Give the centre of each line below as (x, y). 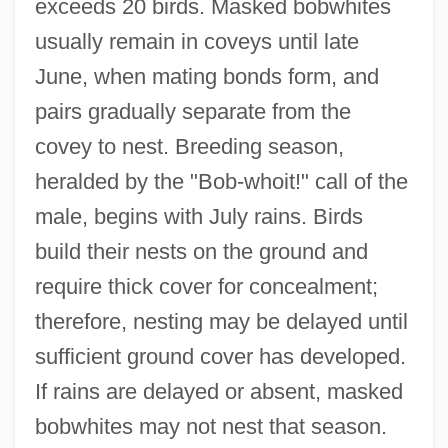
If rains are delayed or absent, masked (218, 391)
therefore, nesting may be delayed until (221, 321)
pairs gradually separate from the (192, 111)
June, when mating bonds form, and (206, 76)
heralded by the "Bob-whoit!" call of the (221, 181)
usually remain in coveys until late (196, 41)
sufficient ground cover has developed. (220, 356)
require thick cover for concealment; (206, 286)
